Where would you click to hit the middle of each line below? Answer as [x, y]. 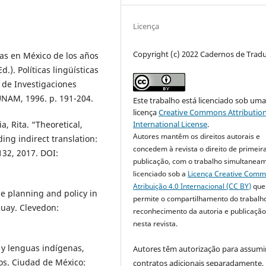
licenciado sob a [161, 173]
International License [170, 124]
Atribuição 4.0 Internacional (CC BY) [192, 186]
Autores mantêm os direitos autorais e [197, 136]
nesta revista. [156, 223]
